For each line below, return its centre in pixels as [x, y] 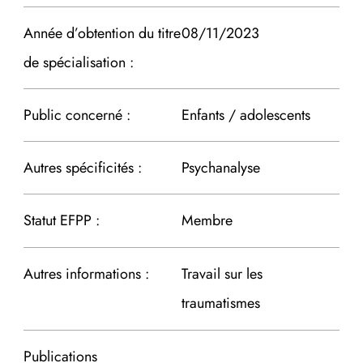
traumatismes [220, 303]
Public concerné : [77, 115]
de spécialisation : [78, 62]
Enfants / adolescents [246, 115]
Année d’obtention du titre [102, 33]
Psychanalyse [220, 167]
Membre [207, 220]
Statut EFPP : [61, 220]
